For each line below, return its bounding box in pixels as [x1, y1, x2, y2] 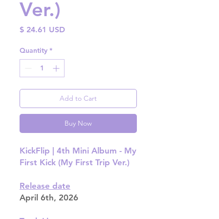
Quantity [20, 46, 47, 55]
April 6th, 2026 [20, 193, 78, 203]
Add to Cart [60, 94, 97, 103]
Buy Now [65, 119, 92, 128]
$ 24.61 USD [20, 25, 65, 35]
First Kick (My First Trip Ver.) [20, 157, 130, 168]
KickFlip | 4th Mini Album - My [20, 146, 136, 156]
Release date [20, 181, 70, 191]
